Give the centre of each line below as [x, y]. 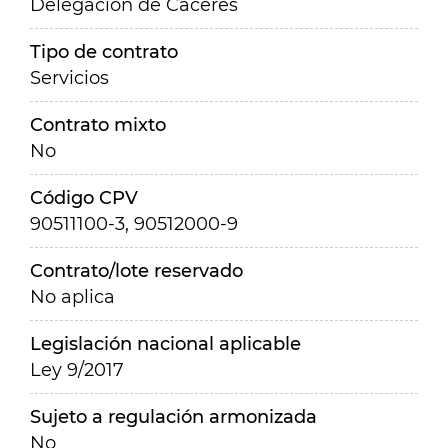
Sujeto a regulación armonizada [173, 417]
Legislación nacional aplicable [165, 344]
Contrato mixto [98, 125]
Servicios [69, 78]
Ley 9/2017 [77, 370]
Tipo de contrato [104, 52]
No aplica [72, 297]
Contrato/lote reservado [136, 271]
